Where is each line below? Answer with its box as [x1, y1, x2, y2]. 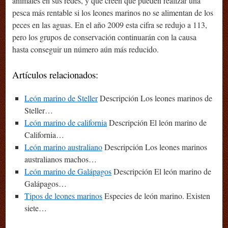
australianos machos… [24, 154, 97, 165]
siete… [24, 203, 47, 214]
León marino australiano [24, 141, 102, 153]
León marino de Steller [24, 93, 98, 104]
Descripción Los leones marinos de [98, 93, 212, 104]
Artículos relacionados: [12, 68, 98, 81]
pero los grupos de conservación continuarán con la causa [12, 32, 196, 43]
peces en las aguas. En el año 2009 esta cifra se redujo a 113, [12, 19, 207, 31]
